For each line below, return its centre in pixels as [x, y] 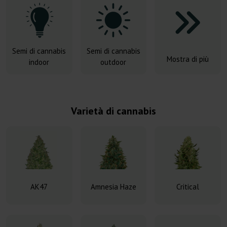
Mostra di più [188, 59]
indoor [39, 62]
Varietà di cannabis [113, 111]
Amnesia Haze [113, 187]
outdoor [113, 62]
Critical [188, 187]
